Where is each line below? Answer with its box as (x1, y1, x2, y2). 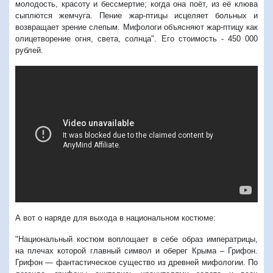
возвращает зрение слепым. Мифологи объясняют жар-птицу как (15, 22, 258, 32)
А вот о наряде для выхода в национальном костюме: (15, 213, 216, 222)
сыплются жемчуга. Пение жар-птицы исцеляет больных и (15, 10, 258, 20)
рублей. (15, 45, 43, 55)
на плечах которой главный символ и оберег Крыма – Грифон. (15, 246, 258, 255)
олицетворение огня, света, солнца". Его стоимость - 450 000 (15, 34, 258, 43)
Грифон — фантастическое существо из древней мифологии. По (15, 257, 258, 267)
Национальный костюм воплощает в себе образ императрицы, (18, 234, 258, 244)
